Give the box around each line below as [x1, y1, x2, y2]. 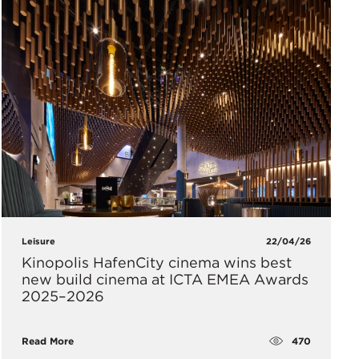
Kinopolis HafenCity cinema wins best [21, 254, 292, 272]
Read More [21, 335, 74, 348]
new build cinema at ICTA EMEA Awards [21, 271, 309, 288]
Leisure [21, 236, 55, 248]
